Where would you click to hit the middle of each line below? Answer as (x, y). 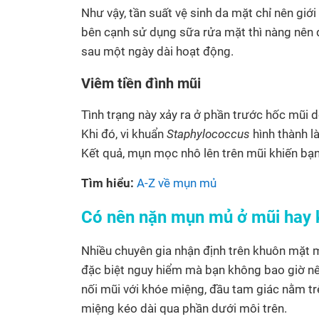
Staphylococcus (208, 134)
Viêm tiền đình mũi (141, 84)
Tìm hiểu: (108, 183)
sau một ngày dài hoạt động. (157, 52)
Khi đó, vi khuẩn (124, 134)
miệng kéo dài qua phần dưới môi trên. (184, 309)
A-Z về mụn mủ (177, 183)
